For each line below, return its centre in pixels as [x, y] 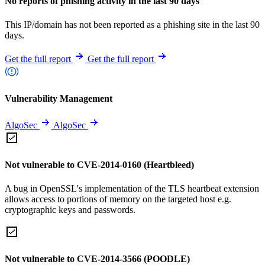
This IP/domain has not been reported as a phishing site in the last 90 [132, 24]
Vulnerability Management [59, 98]
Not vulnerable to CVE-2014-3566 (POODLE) [97, 258]
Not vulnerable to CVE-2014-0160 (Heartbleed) [99, 165]
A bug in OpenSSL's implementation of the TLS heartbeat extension [132, 188]
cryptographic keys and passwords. [70, 209]
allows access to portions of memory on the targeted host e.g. [118, 199]
